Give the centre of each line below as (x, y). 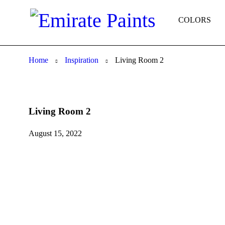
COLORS (194, 20)
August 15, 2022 (55, 133)
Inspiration (82, 60)
